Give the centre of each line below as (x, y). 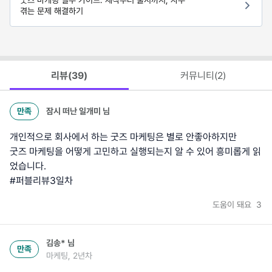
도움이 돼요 (233, 204)
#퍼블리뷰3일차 (41, 180)
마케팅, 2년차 (69, 255)
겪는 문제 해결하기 (52, 11)
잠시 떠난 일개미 (73, 111)
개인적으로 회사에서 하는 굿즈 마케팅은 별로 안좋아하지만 (123, 137)
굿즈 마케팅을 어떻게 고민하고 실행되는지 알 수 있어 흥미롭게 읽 (135, 151)
